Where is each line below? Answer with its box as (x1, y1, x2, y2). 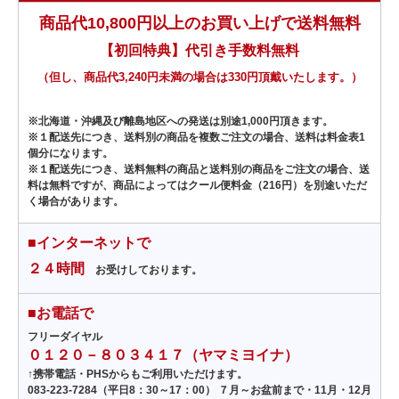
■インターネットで (28, 235, 151, 251)
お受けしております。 (85, 264, 202, 277)
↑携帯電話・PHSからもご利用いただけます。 (28, 368, 248, 381)
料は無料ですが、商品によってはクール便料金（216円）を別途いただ (28, 179, 367, 192)
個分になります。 (28, 147, 113, 160)
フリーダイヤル (28, 330, 102, 344)
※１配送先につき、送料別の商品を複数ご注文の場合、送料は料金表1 (28, 131, 365, 144)
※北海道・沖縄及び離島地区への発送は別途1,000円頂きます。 (28, 115, 333, 128)
